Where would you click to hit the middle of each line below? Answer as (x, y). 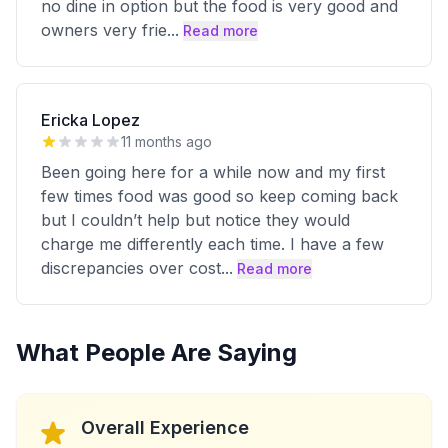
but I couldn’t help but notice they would (195, 220)
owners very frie (104, 30)
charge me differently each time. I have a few (212, 244)
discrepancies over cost (131, 268)
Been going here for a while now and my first (213, 172)
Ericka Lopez (90, 120)
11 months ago (166, 141)
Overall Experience (165, 427)
